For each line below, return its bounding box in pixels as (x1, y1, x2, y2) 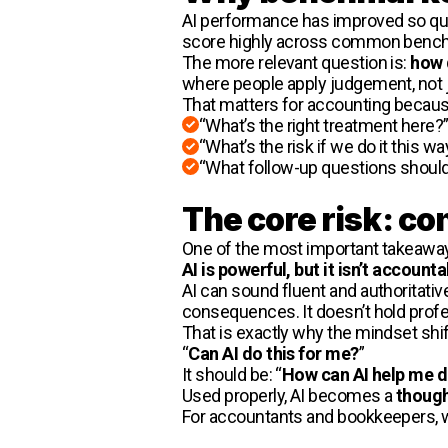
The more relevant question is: (182, 51, 411, 73)
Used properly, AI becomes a (182, 384, 396, 406)
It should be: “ (182, 363, 282, 385)
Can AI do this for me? (188, 342, 359, 364)
